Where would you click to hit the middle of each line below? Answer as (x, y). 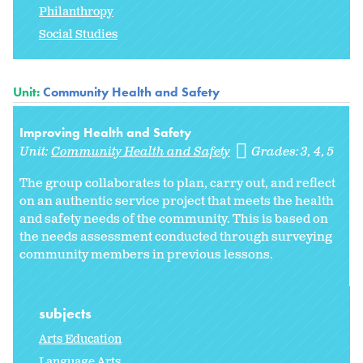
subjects (67, 313)
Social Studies (78, 34)
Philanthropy (76, 11)
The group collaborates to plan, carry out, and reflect (177, 183)
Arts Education (80, 339)
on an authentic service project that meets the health (177, 201)
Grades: (277, 152)
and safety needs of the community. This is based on (174, 219)
